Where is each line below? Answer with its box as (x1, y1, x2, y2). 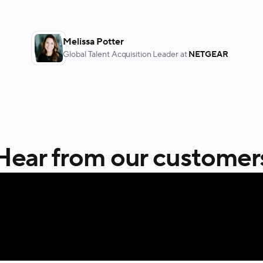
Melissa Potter (63, 36, 124, 48)
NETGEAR (188, 49, 228, 60)
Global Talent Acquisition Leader (63, 49, 180, 60)
